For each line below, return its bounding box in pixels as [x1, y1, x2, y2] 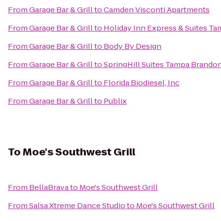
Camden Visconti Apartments [104, 4, 210, 15]
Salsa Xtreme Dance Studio [29, 200, 125, 211]
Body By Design [104, 41, 161, 51]
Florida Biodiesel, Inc [104, 77, 180, 88]
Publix [104, 96, 127, 106]
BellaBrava [29, 182, 69, 192]
